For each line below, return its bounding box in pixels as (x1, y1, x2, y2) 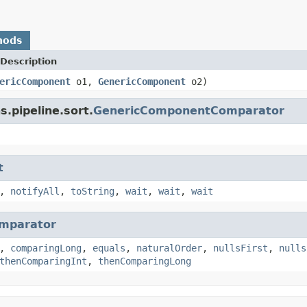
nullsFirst (213, 242, 268, 254)
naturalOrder (136, 242, 202, 254)
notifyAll (10, 185, 60, 197)
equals (93, 242, 125, 254)
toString (71, 185, 114, 197)
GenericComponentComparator (93, 103, 284, 117)
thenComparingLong (98, 255, 191, 267)
